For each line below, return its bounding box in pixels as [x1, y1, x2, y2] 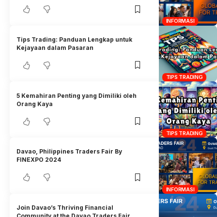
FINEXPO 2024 [16, 156, 62, 164]
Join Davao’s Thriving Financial [16, 204, 114, 212]
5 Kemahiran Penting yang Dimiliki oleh [16, 92, 137, 99]
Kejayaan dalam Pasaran [16, 44, 94, 51]
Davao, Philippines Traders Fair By [16, 148, 123, 155]
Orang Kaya [16, 100, 53, 108]
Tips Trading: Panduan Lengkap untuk [16, 35, 133, 43]
